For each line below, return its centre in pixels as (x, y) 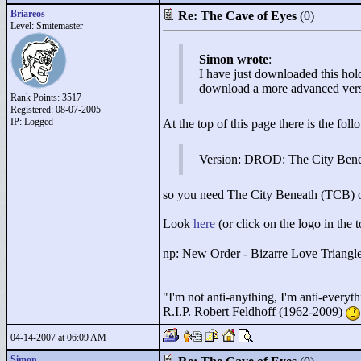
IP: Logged (32, 122)
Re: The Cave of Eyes (237, 16)
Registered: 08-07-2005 (56, 110)
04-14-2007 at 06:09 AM (58, 338)
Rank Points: (36, 98)
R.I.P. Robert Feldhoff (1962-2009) (254, 312)
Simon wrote (234, 59)
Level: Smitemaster (47, 26)
